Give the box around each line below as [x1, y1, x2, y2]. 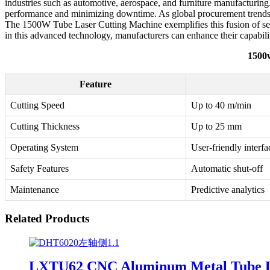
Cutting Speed [10, 100, 64, 111]
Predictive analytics [191, 184, 265, 195]
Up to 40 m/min [191, 100, 251, 111]
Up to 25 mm [191, 121, 242, 132]
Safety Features [10, 163, 69, 174]
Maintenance [10, 184, 59, 195]
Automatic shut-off [191, 163, 263, 174]
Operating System [10, 142, 78, 153]
